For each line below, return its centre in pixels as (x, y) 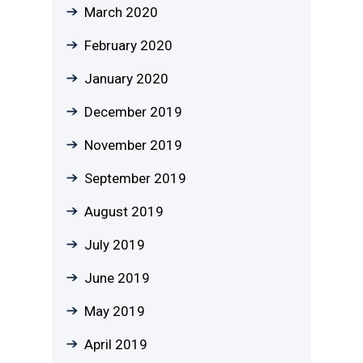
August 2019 (124, 211)
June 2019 (117, 278)
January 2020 (126, 78)
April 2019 (116, 344)
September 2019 (135, 178)
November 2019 (133, 145)
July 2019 (115, 244)
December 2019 (133, 111)
